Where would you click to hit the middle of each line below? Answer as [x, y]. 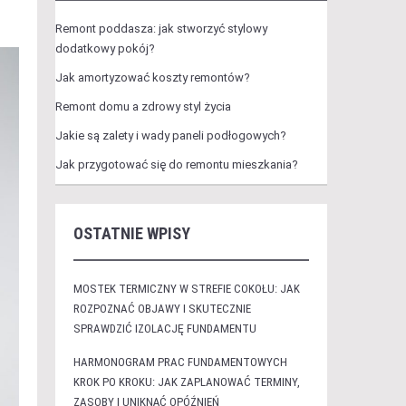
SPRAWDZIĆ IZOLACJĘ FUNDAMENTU [164, 329]
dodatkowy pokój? [105, 48]
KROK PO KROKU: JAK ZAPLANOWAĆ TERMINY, [186, 382]
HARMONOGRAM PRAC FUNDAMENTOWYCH [180, 362]
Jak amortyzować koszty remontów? [152, 77]
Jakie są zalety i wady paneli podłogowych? [170, 135]
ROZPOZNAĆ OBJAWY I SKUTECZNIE [162, 309]
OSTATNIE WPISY [131, 233]
